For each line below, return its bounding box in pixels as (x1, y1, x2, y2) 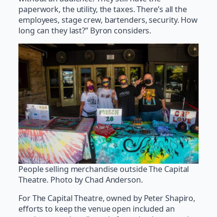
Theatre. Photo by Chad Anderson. (18, 174, 143, 185)
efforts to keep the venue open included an (18, 203, 175, 215)
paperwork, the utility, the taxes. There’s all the (18, 3, 187, 15)
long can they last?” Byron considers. (18, 25, 152, 36)
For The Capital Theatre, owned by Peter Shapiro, (18, 193, 196, 204)
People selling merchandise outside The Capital (18, 163, 189, 174)
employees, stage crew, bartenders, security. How (18, 14, 198, 25)
